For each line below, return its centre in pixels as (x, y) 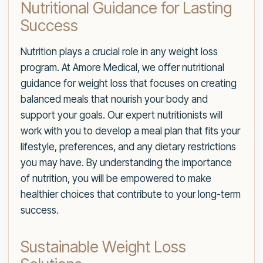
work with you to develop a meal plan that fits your (130, 131)
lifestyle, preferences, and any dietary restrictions (128, 147)
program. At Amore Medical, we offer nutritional (122, 68)
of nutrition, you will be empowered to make (116, 179)
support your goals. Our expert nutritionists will (122, 115)
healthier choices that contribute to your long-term (131, 195)
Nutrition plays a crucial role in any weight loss (119, 52)
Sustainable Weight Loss (103, 247)
